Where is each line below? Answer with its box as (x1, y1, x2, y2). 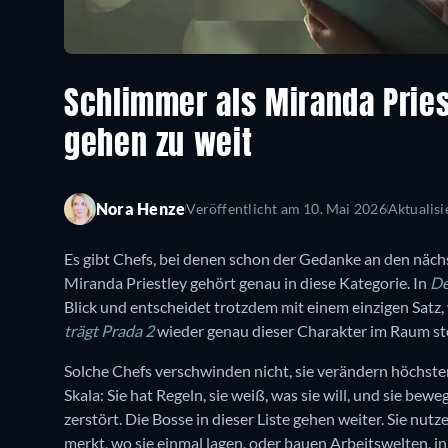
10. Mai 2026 (299, 200, 387, 218)
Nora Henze (96, 199, 186, 219)
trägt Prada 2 (64, 321, 154, 341)
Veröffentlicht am (186, 200, 300, 218)
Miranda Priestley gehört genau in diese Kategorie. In (64, 273, 430, 293)
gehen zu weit (64, 129, 253, 162)
